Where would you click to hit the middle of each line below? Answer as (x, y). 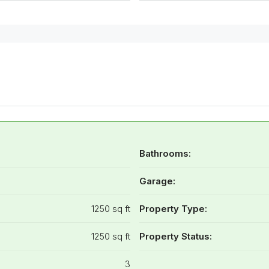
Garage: (157, 181)
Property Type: (173, 209)
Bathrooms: (165, 154)
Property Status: (175, 237)
